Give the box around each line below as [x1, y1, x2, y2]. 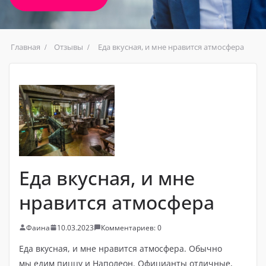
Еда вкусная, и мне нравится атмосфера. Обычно [19, 242, 222, 254]
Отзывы [54, 41, 83, 52]
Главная [11, 41, 40, 52]
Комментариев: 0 [101, 222, 161, 233]
